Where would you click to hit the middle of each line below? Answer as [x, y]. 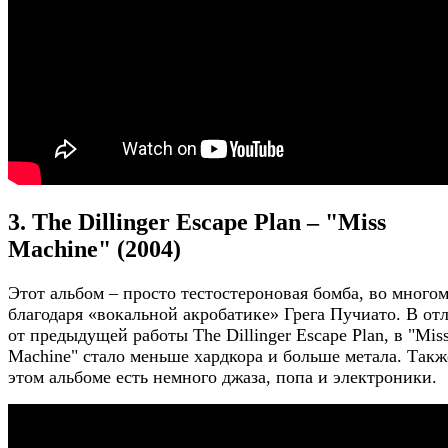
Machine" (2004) [94, 249]
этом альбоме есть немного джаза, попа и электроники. [222, 377]
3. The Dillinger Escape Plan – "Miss [197, 222]
